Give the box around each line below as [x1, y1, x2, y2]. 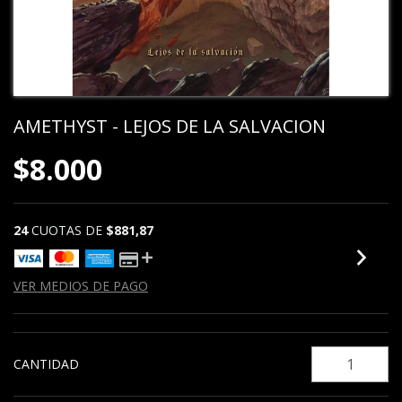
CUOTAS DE [31, 222, 106, 239]
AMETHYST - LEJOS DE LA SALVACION [13, 114, 326, 138]
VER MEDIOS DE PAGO [13, 277, 148, 294]
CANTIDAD [13, 355, 79, 372]
